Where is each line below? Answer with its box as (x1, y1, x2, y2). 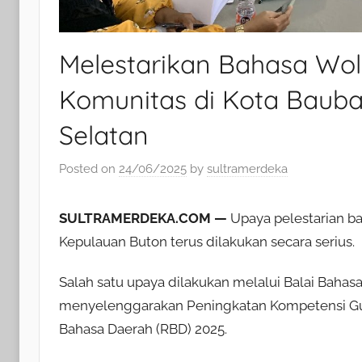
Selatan (59, 118, 149, 151)
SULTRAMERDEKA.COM (59, 210, 211, 227)
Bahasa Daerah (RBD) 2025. (59, 321, 227, 338)
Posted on (59, 162, 119, 177)
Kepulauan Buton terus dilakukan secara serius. (59, 234, 355, 250)
